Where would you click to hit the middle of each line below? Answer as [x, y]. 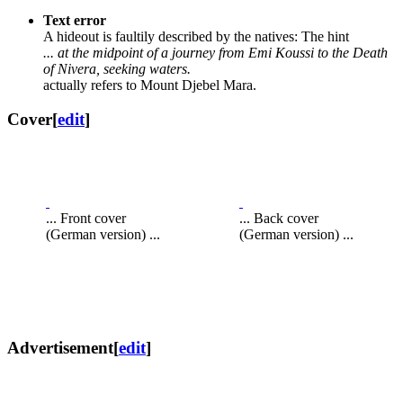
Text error [75, 20]
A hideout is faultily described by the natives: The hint [196, 36]
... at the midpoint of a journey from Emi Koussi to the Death [215, 52]
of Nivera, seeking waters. [117, 68]
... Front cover [86, 219]
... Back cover [279, 219]
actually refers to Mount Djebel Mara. [150, 85]
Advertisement [60, 347]
